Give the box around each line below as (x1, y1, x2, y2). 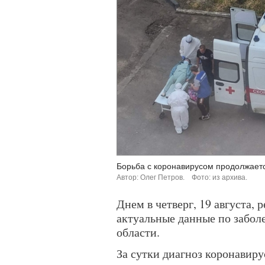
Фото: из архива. (192, 173, 247, 182)
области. (117, 224, 160, 240)
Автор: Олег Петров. (117, 173, 185, 182)
